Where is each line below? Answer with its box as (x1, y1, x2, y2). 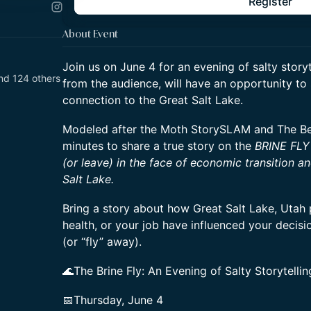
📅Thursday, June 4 (62, 293, 163, 307)
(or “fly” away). (62, 235, 142, 249)
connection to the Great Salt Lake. (62, 93, 243, 107)
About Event (62, 27, 118, 40)
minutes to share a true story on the (62, 139, 255, 153)
